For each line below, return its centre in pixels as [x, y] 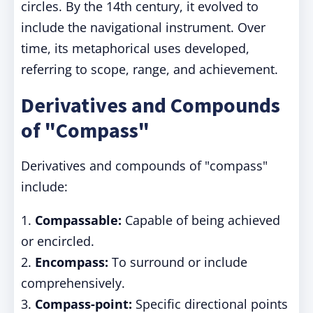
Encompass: [72, 262]
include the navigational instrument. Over [143, 27]
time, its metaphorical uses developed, [135, 48]
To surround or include [178, 262]
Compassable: [78, 220]
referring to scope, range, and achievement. [150, 69]
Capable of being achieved [201, 220]
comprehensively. [73, 283]
